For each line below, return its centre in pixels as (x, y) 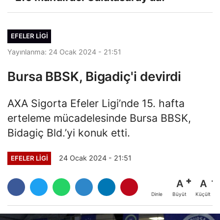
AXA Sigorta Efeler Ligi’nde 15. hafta (96, 103)
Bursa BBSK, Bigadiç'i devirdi (95, 76)
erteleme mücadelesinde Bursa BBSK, (99, 118)
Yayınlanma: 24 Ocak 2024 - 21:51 (64, 52)
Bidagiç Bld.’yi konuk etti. (69, 132)
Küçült (203, 194)
